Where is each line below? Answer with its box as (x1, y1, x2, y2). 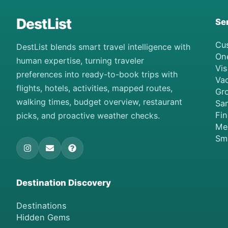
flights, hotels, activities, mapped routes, (16, 82, 173, 93)
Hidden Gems (16, 212, 70, 222)
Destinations (16, 200, 67, 211)
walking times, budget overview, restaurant (16, 96, 182, 107)
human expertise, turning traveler (16, 55, 144, 66)
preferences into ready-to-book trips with (16, 69, 178, 79)
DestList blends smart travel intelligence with (16, 41, 190, 52)
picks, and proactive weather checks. (16, 110, 160, 121)
